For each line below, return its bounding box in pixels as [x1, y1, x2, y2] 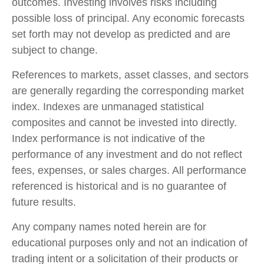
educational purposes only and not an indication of [12, 236, 247, 249]
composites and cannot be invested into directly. [12, 116, 237, 128]
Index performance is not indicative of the [12, 132, 205, 144]
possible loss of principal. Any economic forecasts [12, 12, 245, 24]
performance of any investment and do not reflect [12, 148, 242, 160]
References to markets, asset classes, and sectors [12, 68, 249, 81]
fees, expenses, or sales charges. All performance [12, 164, 246, 176]
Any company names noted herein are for [12, 220, 206, 233]
